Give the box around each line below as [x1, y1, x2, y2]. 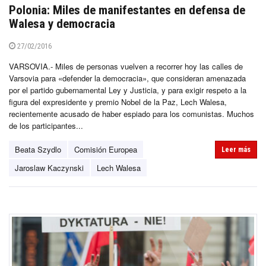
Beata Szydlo [15, 143, 61, 155]
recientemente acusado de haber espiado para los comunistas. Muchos [9, 107, 254, 119]
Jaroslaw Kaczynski [15, 161, 84, 173]
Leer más [221, 145, 251, 154]
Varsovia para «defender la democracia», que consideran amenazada [9, 72, 246, 84]
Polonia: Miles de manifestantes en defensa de [9, 2, 245, 17]
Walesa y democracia [9, 16, 115, 31]
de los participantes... [9, 119, 83, 131]
